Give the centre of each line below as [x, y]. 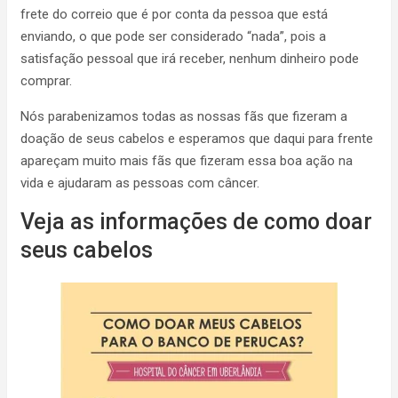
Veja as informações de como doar [196, 222]
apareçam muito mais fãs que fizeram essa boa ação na [187, 161]
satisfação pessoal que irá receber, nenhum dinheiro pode [190, 59]
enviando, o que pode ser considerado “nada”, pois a [173, 36]
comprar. [46, 81]
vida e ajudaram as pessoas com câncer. [140, 183]
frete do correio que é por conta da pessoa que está [174, 14]
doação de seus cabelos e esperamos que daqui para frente [197, 139]
